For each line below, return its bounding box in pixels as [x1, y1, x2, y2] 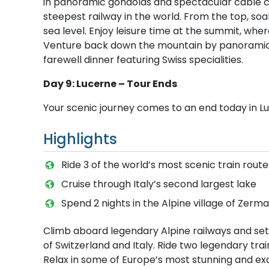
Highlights [43, 128, 117, 149]
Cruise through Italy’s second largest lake [61, 177, 256, 191]
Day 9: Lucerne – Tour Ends [43, 76, 177, 91]
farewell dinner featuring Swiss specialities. [43, 52, 243, 67]
